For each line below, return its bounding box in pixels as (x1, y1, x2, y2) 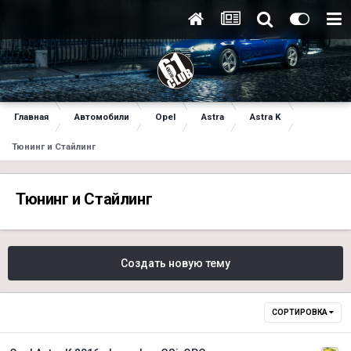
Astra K (250, 111, 281, 122)
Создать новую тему (121, 256, 230, 270)
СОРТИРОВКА (272, 307, 329, 317)
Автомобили (74, 111, 129, 122)
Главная (14, 111, 49, 122)
